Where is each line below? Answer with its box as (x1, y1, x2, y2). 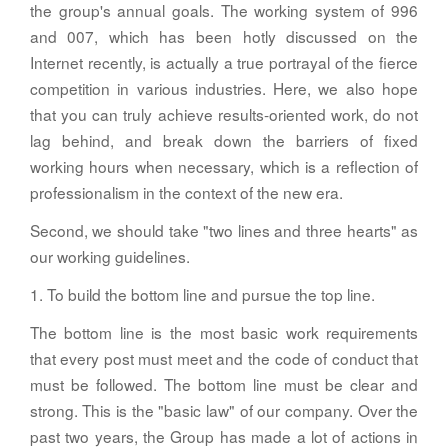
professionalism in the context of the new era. (29, 180, 343, 203)
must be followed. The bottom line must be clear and (29, 372, 419, 395)
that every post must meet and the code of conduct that (29, 346, 419, 369)
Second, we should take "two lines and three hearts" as (29, 218, 419, 241)
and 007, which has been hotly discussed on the (29, 24, 419, 47)
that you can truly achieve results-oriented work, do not (29, 102, 419, 125)
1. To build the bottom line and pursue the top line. (29, 282, 375, 305)
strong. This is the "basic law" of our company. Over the (29, 398, 419, 421)
